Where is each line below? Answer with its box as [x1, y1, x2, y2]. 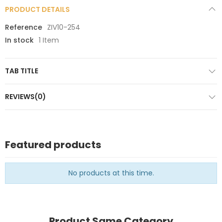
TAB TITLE [5, 65, 38, 76]
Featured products [5, 137, 101, 152]
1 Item [39, 35, 59, 45]
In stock [5, 35, 34, 45]
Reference [5, 22, 42, 32]
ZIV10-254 [47, 22, 80, 32]
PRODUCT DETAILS [5, 4, 70, 14]
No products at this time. [68, 167, 154, 178]
